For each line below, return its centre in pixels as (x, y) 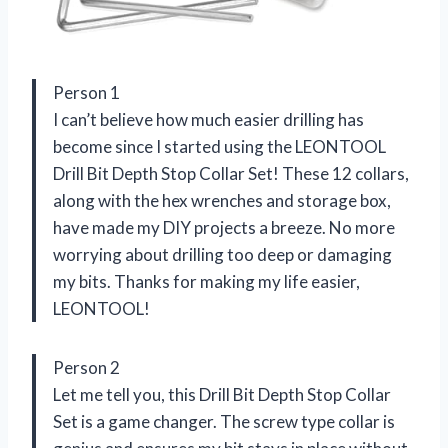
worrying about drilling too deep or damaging (222, 254)
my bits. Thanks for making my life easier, (206, 281)
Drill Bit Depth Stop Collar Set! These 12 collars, (231, 173)
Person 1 (86, 92)
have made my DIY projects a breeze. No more (224, 227)
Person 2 (86, 367)
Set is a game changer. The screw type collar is (224, 421)
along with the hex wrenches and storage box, (222, 200)
